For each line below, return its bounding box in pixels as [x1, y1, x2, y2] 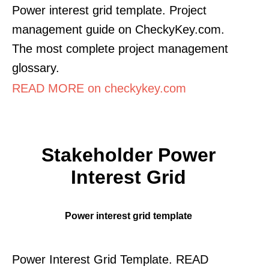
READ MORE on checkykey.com [12, 81, 186, 95]
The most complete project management [12, 41, 228, 55]
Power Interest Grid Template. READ [12, 252, 208, 266]
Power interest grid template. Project [12, 3, 207, 17]
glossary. [12, 61, 59, 74]
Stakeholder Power [41, 144, 216, 166]
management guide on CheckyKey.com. [12, 22, 225, 36]
